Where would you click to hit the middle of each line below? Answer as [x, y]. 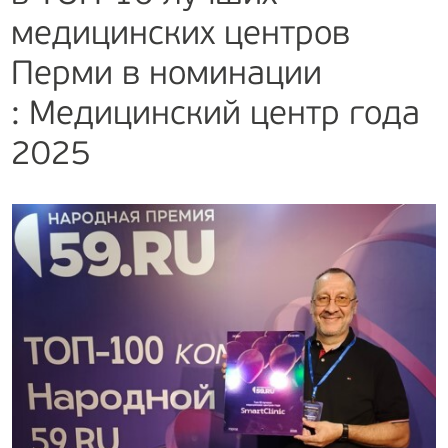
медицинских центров [180, 35]
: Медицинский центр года [215, 115]
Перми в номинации [166, 75]
